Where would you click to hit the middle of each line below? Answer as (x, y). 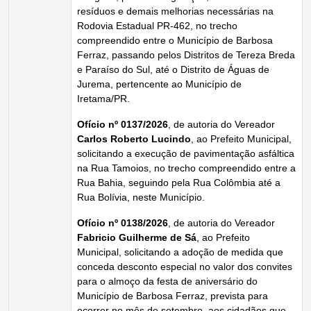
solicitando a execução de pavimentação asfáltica (186, 153)
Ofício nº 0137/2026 (123, 124)
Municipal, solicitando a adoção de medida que (180, 252)
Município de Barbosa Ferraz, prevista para (173, 296)
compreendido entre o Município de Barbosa (175, 40)
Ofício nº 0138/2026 (123, 223)
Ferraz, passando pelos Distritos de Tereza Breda (186, 55)
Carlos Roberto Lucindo (134, 139)
